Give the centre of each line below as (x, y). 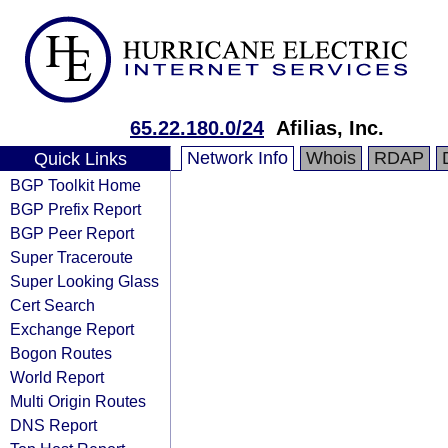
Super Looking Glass (84, 281)
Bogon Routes (61, 353)
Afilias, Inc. (330, 128)
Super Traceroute (71, 257)
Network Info (237, 158)
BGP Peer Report (72, 233)
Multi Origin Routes (78, 401)
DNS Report (53, 425)
